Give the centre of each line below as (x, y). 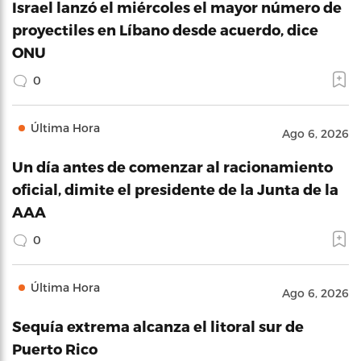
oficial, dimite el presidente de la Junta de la (175, 189)
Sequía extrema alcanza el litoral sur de (158, 326)
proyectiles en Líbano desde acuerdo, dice (165, 29)
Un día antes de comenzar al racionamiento (172, 166)
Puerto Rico (55, 348)
